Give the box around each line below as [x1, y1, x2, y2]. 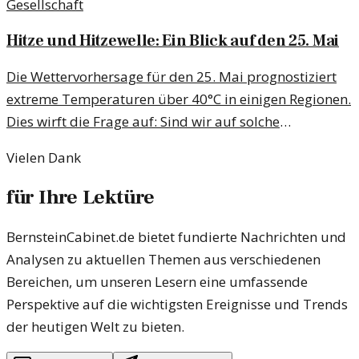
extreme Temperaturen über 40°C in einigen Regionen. [6, 89, 351, 108]
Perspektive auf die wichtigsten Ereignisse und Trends [6, 295, 348, 314]
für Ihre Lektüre [6, 184, 155, 211]
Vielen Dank [6, 147, 81, 167]
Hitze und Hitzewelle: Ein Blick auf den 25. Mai [6, 30, 339, 51]
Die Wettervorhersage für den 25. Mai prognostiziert [6, 67, 337, 86]
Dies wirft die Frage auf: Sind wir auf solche [6, 111, 280, 131]
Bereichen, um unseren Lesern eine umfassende [6, 272, 308, 292]
